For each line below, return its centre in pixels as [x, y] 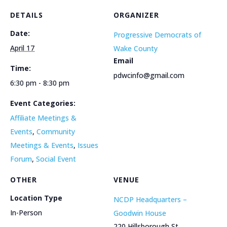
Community [56, 131]
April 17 [22, 48]
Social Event [56, 159]
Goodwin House [140, 213]
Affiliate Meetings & [43, 118]
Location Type [36, 198]
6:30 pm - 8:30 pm [40, 83]
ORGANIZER [136, 15]
